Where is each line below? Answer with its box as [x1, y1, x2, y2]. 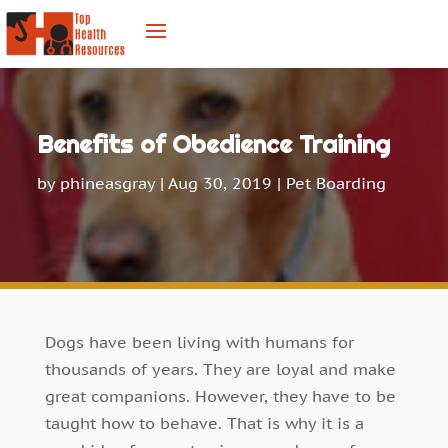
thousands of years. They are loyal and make [44, 359, 396, 380]
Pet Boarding [286, 172, 387, 193]
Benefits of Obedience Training [37, 128, 391, 160]
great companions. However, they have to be [44, 386, 396, 407]
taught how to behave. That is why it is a [44, 413, 364, 434]
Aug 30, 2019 [168, 172, 273, 193]
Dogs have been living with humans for [44, 332, 354, 353]
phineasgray [60, 172, 156, 193]
